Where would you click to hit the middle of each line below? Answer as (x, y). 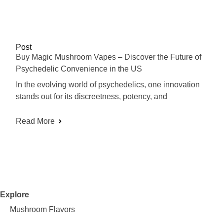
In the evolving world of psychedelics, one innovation (108, 85)
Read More (35, 121)
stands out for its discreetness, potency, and (92, 97)
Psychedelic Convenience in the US (79, 69)
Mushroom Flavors (42, 210)
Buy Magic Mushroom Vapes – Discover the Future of (109, 57)
